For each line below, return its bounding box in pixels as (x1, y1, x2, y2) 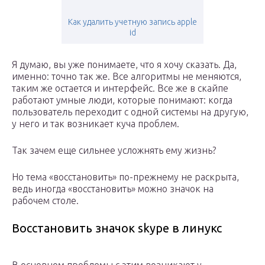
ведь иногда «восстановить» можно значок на (12, 183, 214, 195)
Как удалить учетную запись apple (68, 17, 197, 27)
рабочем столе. (12, 195, 79, 206)
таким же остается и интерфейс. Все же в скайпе (12, 83, 228, 94)
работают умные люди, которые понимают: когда (12, 95, 232, 106)
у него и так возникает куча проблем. (12, 118, 179, 130)
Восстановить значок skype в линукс (12, 221, 222, 235)
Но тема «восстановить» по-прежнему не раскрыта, (12, 172, 239, 183)
